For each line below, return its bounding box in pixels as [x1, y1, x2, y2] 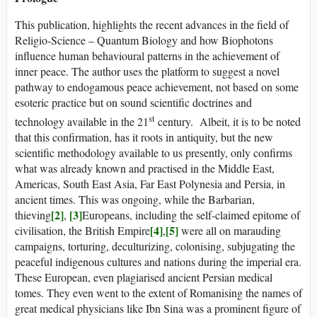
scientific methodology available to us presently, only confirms [15, 145, 292, 161]
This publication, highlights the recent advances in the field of [15, 16, 289, 32]
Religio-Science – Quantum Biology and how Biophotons [15, 32, 273, 47]
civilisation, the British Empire [15, 223, 150, 238]
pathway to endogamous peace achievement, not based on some [15, 79, 299, 94]
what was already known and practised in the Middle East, [15, 161, 275, 176]
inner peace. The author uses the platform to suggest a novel [15, 63, 279, 79]
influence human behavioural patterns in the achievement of [15, 47, 279, 63]
